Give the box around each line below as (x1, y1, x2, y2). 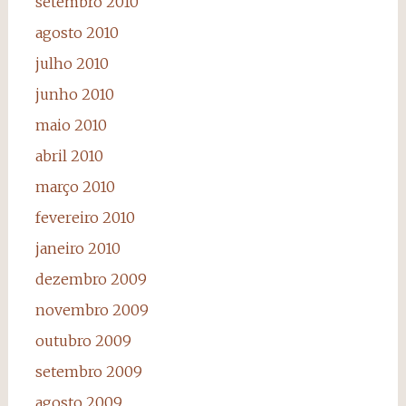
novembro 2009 (34, 300, 149, 319)
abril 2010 (34, 146, 103, 165)
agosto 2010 (34, 23, 119, 42)
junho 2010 (34, 84, 114, 103)
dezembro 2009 (34, 269, 147, 288)
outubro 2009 (34, 331, 131, 350)
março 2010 (34, 177, 115, 196)
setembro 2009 (34, 362, 142, 381)
